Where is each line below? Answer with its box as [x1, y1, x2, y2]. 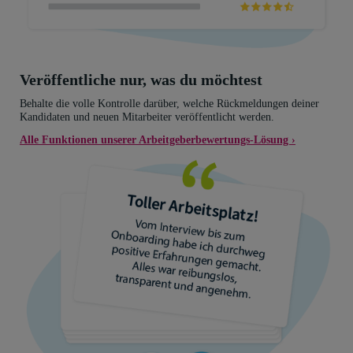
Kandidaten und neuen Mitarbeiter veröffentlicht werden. [20, 110, 274, 123]
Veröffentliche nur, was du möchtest [20, 70, 262, 88]
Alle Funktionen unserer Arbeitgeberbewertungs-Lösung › [20, 132, 295, 146]
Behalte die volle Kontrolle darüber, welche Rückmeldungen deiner [20, 96, 319, 110]
